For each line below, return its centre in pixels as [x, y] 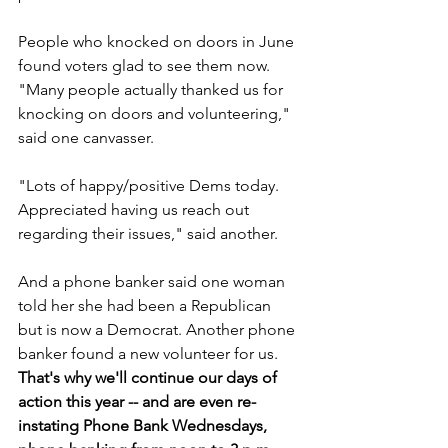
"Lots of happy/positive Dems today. [150, 185]
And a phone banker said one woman [153, 281]
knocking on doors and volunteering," [156, 113]
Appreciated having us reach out [135, 209]
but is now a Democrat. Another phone [158, 329]
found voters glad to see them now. [146, 65]
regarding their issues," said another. [148, 233]
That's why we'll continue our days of [149, 377]
